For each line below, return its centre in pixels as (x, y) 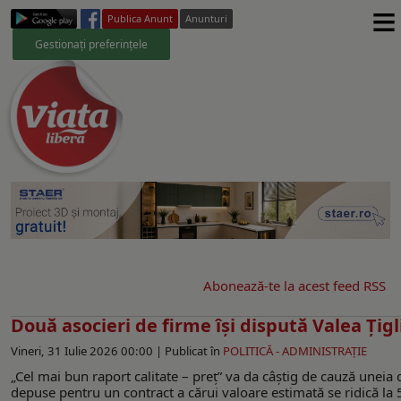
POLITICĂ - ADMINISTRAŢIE (295, 350)
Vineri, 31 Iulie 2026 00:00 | (88, 350)
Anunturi (206, 18)
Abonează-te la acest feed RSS (294, 285)
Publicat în (192, 350)
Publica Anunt (140, 18)
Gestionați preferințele (91, 44)
